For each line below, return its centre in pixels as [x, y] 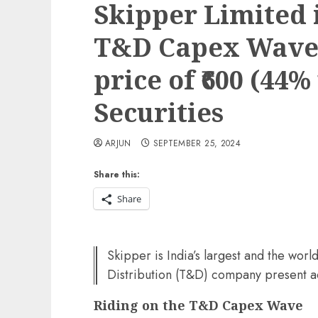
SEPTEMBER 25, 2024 [197, 143]
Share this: [117, 175]
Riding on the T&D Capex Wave [198, 305]
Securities [159, 113]
